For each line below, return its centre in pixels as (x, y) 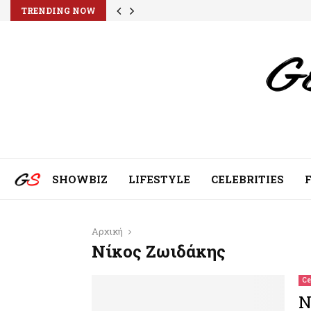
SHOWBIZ (80, 179)
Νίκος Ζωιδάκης (159, 251)
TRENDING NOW (58, 10)
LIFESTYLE (159, 179)
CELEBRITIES (247, 179)
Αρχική (107, 231)
